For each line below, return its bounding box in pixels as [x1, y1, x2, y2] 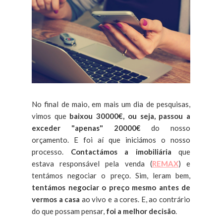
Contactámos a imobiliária [70, 147, 171, 156]
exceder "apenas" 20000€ [32, 123, 141, 132]
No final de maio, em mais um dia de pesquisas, [32, 100, 190, 109]
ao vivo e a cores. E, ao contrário [80, 195, 191, 204]
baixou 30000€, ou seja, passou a [69, 111, 191, 120]
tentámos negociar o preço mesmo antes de [32, 183, 190, 192]
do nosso [140, 123, 190, 132]
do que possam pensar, [32, 207, 106, 216]
